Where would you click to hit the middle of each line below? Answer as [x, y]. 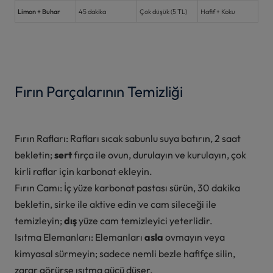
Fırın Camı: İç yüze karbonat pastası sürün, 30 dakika [127, 187]
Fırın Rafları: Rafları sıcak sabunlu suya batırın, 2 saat [128, 138]
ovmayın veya [195, 237]
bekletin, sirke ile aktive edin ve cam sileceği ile [115, 204]
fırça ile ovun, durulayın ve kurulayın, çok [160, 154]
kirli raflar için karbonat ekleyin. [83, 171]
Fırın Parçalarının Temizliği [99, 91]
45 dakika [94, 11]
